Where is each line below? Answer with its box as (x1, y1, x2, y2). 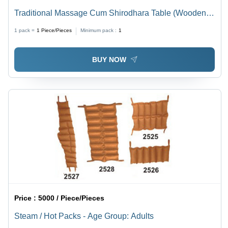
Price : (14, 193, 39, 202)
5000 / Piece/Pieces (38, 193, 105, 202)
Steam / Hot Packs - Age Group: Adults (14, 211, 154, 220)
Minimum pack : (80, 27, 117, 34)
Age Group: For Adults (14, 21, 95, 30)
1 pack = (14, 27, 35, 34)
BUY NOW (92, 55, 126, 64)
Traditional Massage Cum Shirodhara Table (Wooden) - (14, 9, 214, 18)
